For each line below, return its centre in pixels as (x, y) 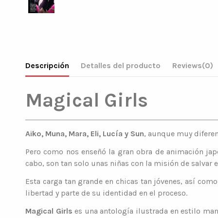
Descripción (47, 66)
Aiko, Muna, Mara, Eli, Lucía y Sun (85, 134)
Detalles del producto (121, 66)
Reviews (187, 66)
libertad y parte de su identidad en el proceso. (107, 193)
